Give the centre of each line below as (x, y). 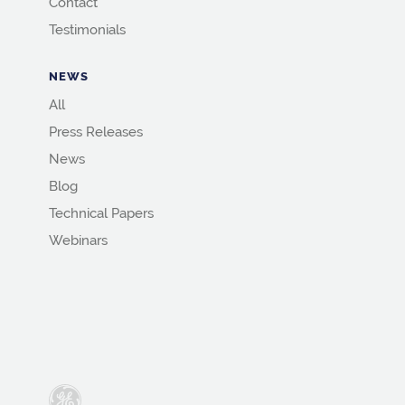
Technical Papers (101, 214)
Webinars (78, 241)
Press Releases (95, 132)
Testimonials (87, 30)
